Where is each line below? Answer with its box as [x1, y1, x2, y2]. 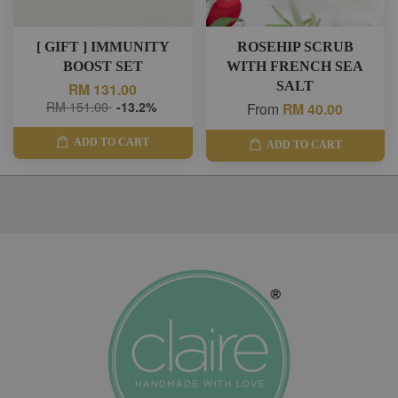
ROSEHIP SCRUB [236, 38, 354, 54]
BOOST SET [62, 58, 143, 74]
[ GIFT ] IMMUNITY [36, 38, 170, 54]
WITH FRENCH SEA [227, 58, 364, 74]
